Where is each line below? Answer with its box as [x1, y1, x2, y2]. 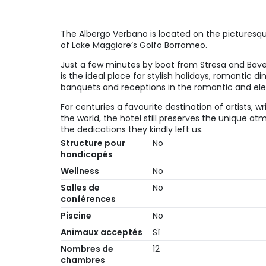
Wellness [61, 165, 99, 177]
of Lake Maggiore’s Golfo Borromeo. [61, 39, 207, 51]
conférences [61, 193, 116, 205]
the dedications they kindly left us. [61, 123, 203, 135]
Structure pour [61, 137, 125, 149]
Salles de [61, 182, 100, 194]
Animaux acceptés [61, 226, 142, 238]
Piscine [61, 210, 91, 221]
